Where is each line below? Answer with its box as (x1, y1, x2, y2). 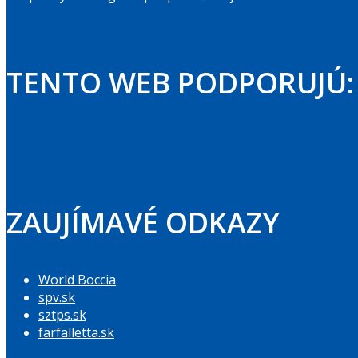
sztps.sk (38, 306, 86, 324)
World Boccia (38, 271, 116, 288)
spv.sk (38, 288, 75, 306)
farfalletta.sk (38, 324, 114, 341)
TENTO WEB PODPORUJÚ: (6, 63, 354, 102)
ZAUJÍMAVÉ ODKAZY (6, 203, 280, 242)
